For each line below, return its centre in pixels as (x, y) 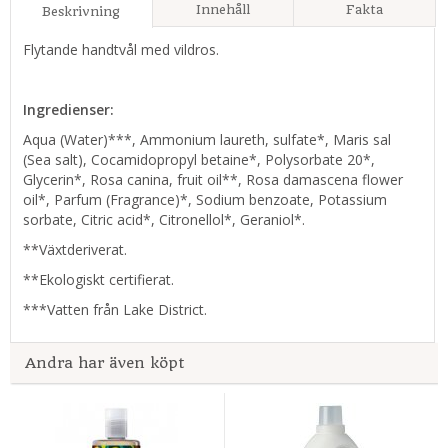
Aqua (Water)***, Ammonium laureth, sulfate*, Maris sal (207, 140)
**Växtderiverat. (75, 250)
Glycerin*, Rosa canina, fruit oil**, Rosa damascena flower (213, 180)
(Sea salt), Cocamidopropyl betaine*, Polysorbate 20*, (199, 160)
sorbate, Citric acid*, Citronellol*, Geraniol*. (164, 220)
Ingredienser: (70, 110)
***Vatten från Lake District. (115, 310)
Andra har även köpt (104, 363)
